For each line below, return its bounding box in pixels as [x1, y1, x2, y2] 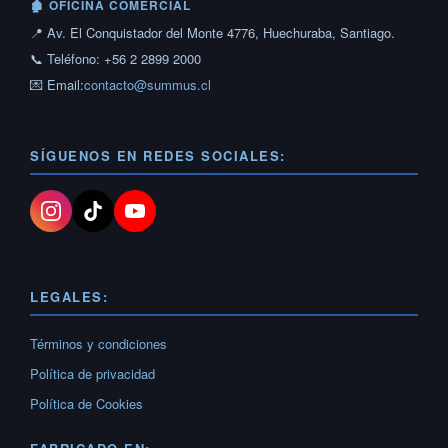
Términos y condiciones [30, 333, 167, 353]
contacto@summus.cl [84, 74, 211, 94]
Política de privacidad [30, 363, 155, 383]
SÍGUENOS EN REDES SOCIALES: [30, 145, 286, 165]
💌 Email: [30, 74, 84, 94]
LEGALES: [30, 286, 108, 306]
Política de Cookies [30, 393, 143, 413]
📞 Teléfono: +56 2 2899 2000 [30, 48, 201, 68]
